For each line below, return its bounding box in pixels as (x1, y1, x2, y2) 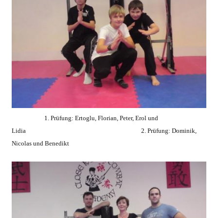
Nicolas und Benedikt (12, 139, 69, 147)
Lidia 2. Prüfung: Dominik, (12, 127, 197, 134)
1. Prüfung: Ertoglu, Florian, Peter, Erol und (14, 114, 158, 122)
